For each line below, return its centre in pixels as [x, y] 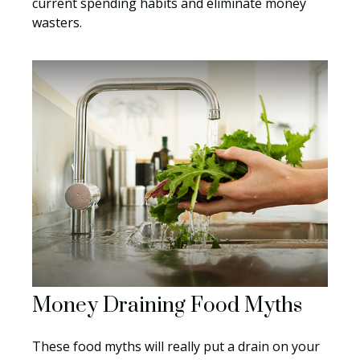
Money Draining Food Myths [167, 306]
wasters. [57, 23]
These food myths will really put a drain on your [176, 347]
